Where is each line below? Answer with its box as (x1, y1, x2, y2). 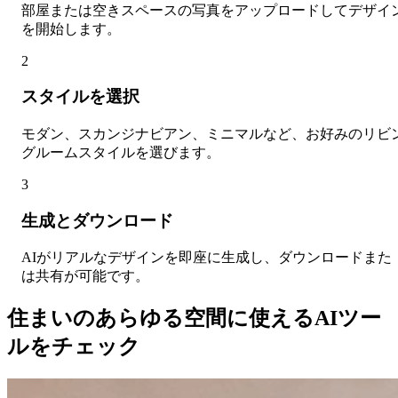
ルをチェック (7, 335, 140, 359)
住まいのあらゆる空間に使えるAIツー (7, 306, 381, 330)
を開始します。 (21, 20, 121, 36)
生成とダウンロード (21, 211, 173, 230)
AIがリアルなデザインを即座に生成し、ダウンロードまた (21, 250, 392, 266)
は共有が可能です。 (21, 268, 149, 284)
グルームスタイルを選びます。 (21, 144, 220, 160)
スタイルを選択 (21, 87, 139, 107)
